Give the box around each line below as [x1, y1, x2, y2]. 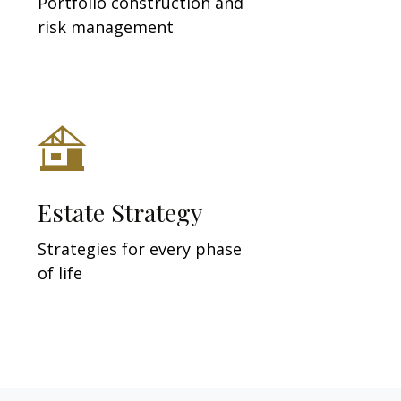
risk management [38, 16, 175, 38]
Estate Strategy [38, 196, 203, 229]
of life [38, 262, 83, 285]
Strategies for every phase [38, 238, 243, 260]
